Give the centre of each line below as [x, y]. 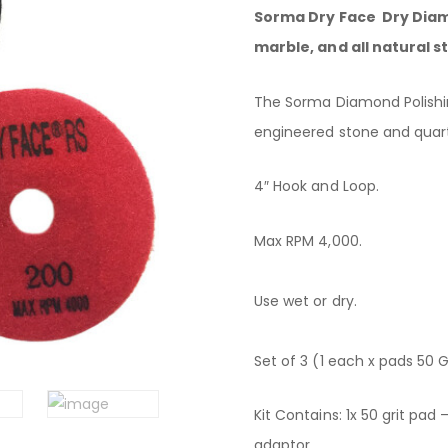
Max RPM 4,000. [308, 240]
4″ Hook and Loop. [318, 186]
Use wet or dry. [305, 300]
